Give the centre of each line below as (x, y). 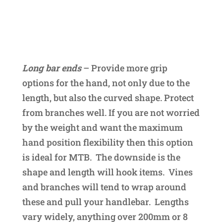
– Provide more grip (125, 68)
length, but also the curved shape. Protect (108, 98)
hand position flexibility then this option (108, 142)
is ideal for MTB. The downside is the (101, 157)
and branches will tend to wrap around (104, 187)
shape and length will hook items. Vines (107, 172)
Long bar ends (52, 68)
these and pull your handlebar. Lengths (105, 202)
